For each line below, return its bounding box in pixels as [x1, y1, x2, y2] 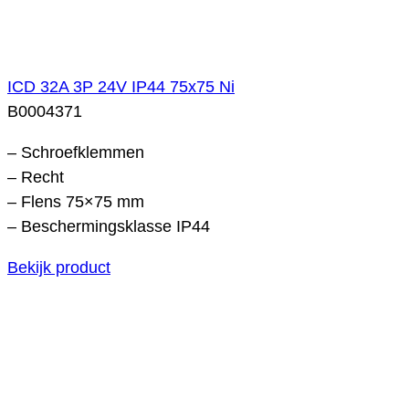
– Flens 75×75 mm [7, 192, 144, 211]
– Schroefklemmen [7, 142, 144, 162]
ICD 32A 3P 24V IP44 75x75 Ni [7, 77, 235, 96]
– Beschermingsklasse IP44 [7, 216, 210, 236]
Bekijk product [7, 257, 110, 277]
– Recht [7, 167, 64, 186]
